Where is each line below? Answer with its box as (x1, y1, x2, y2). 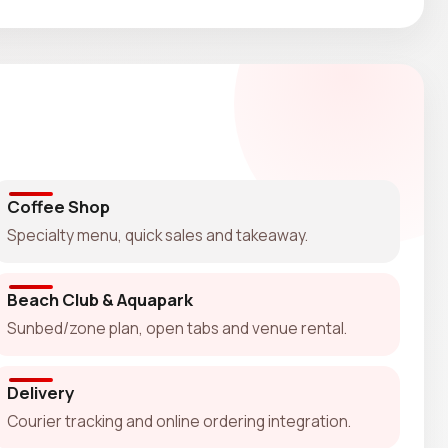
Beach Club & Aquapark (6, 287, 193, 311)
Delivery (6, 380, 74, 404)
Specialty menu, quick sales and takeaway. (6, 223, 308, 246)
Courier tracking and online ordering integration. (6, 409, 351, 432)
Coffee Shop (6, 194, 110, 218)
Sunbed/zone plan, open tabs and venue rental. (6, 316, 347, 339)
